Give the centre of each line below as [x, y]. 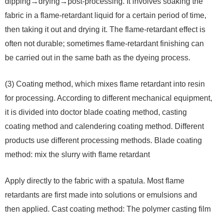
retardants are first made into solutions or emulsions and [101, 195]
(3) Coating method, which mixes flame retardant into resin [105, 84]
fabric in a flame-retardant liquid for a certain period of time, [106, 16]
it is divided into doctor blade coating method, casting [96, 112]
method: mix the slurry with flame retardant [77, 155]
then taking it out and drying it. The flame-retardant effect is [105, 30]
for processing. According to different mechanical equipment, [109, 98]
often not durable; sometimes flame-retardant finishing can [104, 44]
